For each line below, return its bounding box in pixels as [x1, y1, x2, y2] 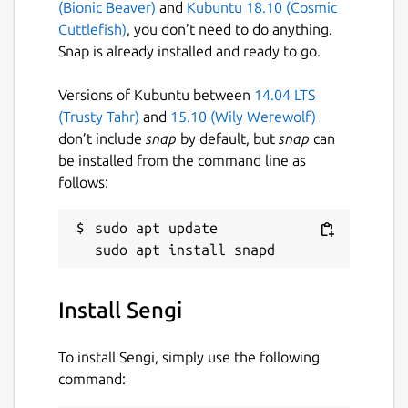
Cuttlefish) [58, 21, 127, 38]
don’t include [58, 130, 146, 148]
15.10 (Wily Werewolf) [170, 108, 316, 126]
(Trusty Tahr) [58, 108, 139, 126]
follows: [58, 174, 108, 191]
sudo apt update [95, 219, 218, 237]
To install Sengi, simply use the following [58, 349, 320, 366]
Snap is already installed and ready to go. [58, 43, 321, 60]
